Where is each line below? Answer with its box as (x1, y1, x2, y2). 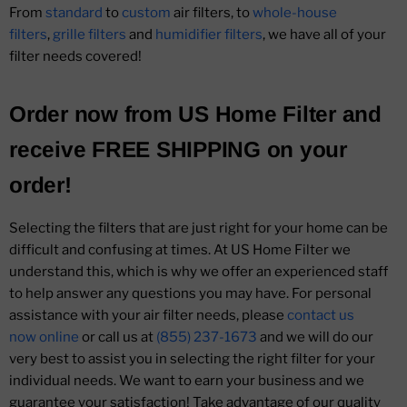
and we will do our (257, 329, 373, 346)
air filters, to (171, 5, 253, 22)
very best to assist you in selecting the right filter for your (9, 351, 375, 368)
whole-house (253, 5, 337, 22)
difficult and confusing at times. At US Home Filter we (9, 242, 351, 259)
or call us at (79, 329, 156, 346)
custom (122, 5, 171, 22)
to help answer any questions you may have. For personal (9, 285, 372, 303)
